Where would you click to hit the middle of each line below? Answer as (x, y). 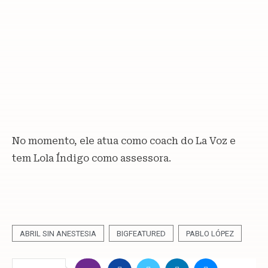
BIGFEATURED (141, 234)
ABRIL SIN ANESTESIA (58, 234)
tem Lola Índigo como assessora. (92, 159)
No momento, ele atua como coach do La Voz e (124, 141)
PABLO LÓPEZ (210, 234)
